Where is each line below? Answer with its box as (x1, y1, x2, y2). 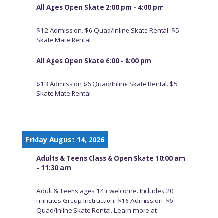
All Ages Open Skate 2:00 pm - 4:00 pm (36, 3, 164, 12)
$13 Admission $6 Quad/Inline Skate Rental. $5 (36, 79, 178, 89)
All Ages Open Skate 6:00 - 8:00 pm (36, 56, 151, 66)
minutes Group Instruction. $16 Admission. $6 (36, 196, 173, 205)
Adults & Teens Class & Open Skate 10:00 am (36, 153, 185, 163)
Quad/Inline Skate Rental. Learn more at (36, 205, 157, 215)
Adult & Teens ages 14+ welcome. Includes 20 (36, 186, 174, 195)
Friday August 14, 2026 (25, 134, 104, 144)
